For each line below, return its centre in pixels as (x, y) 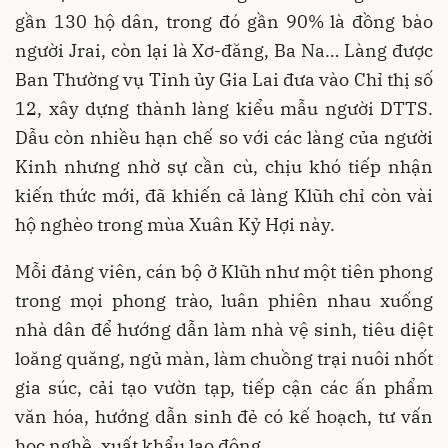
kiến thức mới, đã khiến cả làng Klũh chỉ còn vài (224, 195)
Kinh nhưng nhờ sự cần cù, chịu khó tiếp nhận (224, 166)
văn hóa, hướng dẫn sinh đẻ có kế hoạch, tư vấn (224, 416)
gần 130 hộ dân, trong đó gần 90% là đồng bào (224, 21)
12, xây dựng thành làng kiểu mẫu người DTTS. (224, 108)
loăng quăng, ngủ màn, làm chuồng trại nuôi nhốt (224, 358)
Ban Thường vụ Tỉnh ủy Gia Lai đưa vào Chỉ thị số (224, 79)
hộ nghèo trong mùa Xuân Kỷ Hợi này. (175, 224)
